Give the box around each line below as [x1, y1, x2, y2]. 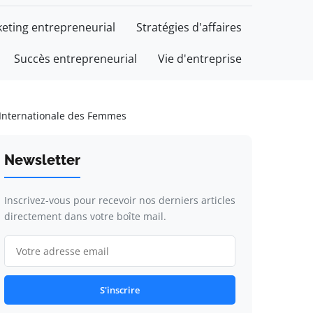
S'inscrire [99, 284, 140, 296]
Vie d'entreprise [158, 51, 242, 66]
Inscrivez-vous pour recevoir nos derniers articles [3, 194, 235, 207]
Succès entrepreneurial [14, 51, 137, 66]
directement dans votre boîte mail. [3, 210, 166, 223]
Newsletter [3, 152, 80, 168]
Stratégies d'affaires [136, 20, 242, 35]
